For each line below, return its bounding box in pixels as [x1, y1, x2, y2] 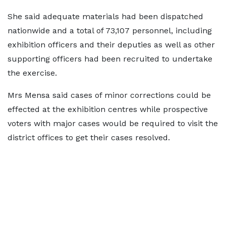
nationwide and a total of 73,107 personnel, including [8, 26, 212, 35]
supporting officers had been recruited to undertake [8, 54, 212, 64]
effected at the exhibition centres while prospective [8, 104, 208, 114]
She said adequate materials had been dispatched [8, 12, 203, 21]
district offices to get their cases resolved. [8, 133, 170, 142]
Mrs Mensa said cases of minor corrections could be [8, 90, 211, 100]
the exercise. [8, 68, 57, 78]
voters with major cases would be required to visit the [8, 119, 218, 128]
